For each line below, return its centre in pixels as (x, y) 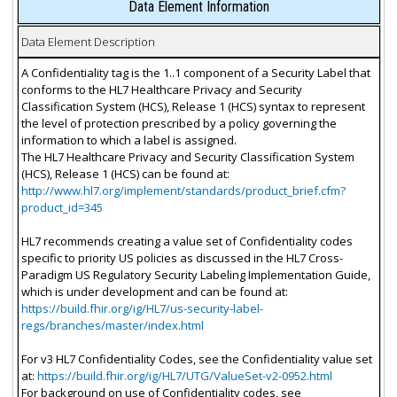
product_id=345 (62, 207)
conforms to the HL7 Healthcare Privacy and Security (161, 89)
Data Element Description (88, 41)
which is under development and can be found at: (154, 291)
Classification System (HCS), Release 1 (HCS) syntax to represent (193, 106)
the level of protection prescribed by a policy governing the (179, 123)
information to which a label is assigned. (128, 140)
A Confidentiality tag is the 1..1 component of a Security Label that (195, 72)
